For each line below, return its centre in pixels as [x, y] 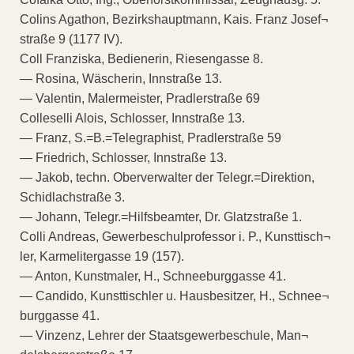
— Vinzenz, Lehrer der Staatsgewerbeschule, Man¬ [164, 336]
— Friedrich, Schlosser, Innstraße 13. [123, 158]
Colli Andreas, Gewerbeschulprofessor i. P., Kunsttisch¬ [175, 237]
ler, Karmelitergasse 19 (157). [102, 257]
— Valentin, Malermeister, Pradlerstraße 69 [140, 99]
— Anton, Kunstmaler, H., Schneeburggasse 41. [153, 277]
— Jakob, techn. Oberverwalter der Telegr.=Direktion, [167, 178]
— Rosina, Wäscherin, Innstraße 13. [121, 79]
